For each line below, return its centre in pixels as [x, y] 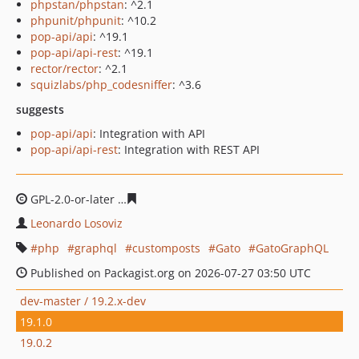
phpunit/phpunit [76, 20]
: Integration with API [149, 133]
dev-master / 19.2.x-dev [83, 301]
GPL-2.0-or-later [73, 199]
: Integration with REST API [189, 149]
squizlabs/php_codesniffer [101, 85]
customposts [166, 248]
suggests [40, 109]
